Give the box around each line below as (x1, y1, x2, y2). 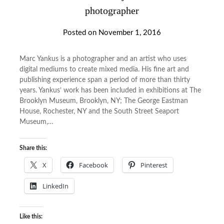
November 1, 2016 (98, 28, 161, 36)
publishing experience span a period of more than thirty (19, 76, 190, 83)
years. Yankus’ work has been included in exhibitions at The (19, 86, 201, 94)
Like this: (19, 213, 42, 219)
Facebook (78, 160, 108, 169)
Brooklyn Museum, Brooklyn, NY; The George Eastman (19, 97, 188, 104)
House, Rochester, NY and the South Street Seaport (19, 107, 179, 115)
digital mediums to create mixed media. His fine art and (19, 65, 189, 73)
